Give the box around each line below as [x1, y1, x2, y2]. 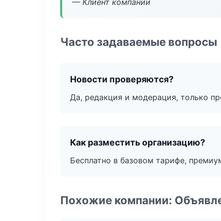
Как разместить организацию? [70, 137, 205, 147]
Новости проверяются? [70, 74, 174, 84]
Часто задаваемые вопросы [60, 35, 217, 48]
